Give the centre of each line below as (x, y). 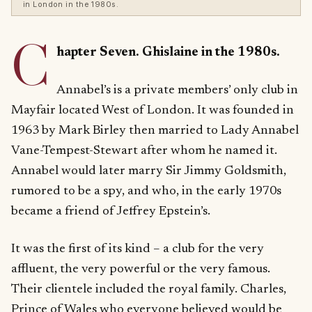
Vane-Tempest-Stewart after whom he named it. (144, 150)
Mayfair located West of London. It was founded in (153, 110)
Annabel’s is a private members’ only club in (177, 90)
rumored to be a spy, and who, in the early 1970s (146, 191)
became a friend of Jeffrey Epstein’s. (111, 211)
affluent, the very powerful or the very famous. (141, 269)
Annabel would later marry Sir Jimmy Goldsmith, (149, 171)
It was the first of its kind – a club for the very (138, 249)
